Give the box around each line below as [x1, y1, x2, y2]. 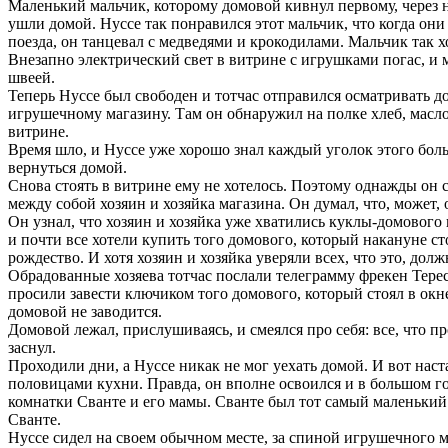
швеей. [8, 69, 55, 87]
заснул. [8, 339, 56, 357]
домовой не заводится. [8, 303, 162, 321]
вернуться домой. [8, 159, 127, 177]
